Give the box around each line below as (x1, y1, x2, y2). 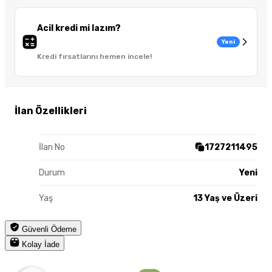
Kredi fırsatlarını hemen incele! (37, 52, 152, 61)
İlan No (39, 141, 65, 152)
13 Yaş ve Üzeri (193, 192, 257, 203)
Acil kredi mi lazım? (37, 23, 121, 34)
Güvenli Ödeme (19, 224, 76, 234)
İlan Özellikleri (15, 104, 87, 117)
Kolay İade (19, 239, 59, 249)
